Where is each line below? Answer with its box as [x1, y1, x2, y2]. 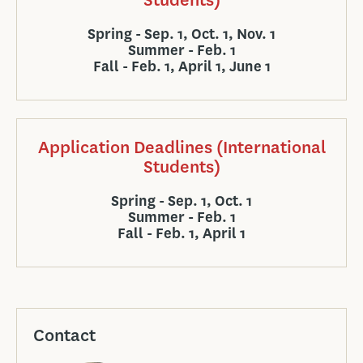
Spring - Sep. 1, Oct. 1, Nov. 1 [88, 24, 275, 44]
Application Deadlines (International [37, 135, 326, 159]
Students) [143, 155, 220, 178]
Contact [33, 323, 96, 347]
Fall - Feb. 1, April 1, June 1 [92, 57, 271, 76]
